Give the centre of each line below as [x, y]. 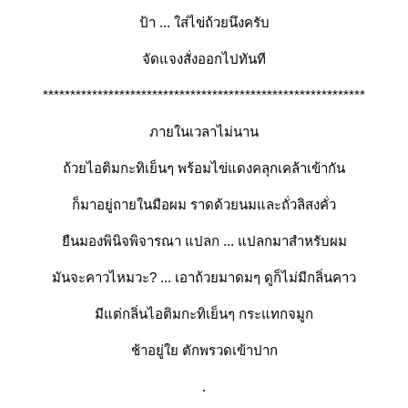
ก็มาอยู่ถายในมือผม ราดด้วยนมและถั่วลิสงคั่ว [204, 204]
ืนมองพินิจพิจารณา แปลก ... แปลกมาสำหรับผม [204, 241]
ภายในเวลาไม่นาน [204, 132]
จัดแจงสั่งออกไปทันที [204, 59]
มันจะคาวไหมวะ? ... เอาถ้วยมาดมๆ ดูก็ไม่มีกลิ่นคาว [204, 277]
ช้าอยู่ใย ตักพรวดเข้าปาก [204, 350]
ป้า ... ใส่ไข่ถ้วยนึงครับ [204, 22]
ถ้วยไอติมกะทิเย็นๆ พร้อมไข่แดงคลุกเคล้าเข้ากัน [204, 168]
